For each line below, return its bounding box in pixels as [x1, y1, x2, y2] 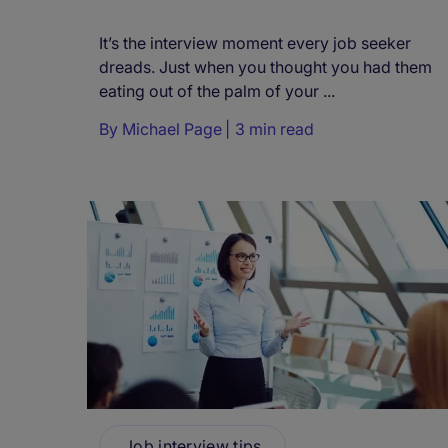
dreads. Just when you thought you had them [99, 57, 432, 78]
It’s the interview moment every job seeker [99, 33, 411, 54]
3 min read [235, 119, 314, 140]
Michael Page [122, 119, 222, 140]
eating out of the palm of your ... [99, 81, 335, 102]
